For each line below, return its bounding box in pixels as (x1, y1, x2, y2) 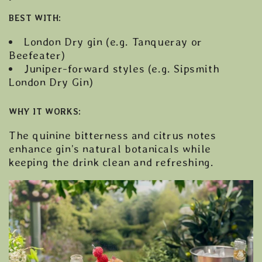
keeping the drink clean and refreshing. (9, 155, 214, 169)
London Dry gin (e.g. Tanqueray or (24, 35, 202, 49)
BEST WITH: (9, 12, 61, 23)
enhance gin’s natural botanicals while (9, 142, 211, 156)
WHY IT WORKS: (9, 106, 81, 117)
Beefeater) (9, 48, 65, 62)
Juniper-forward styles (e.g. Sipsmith (24, 61, 220, 75)
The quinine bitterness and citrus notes (9, 128, 216, 142)
